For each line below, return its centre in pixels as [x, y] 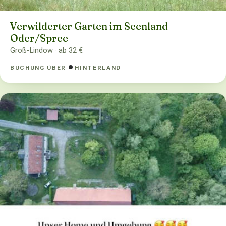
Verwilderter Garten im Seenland [89, 26]
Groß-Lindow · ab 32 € [46, 50]
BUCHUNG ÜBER [39, 68]
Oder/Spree [39, 38]
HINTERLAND [98, 68]
